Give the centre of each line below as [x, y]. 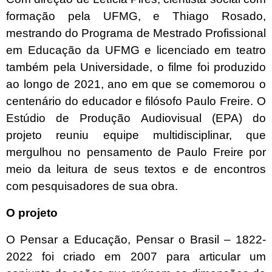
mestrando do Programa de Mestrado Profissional [136, 33]
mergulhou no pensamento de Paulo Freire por [136, 152]
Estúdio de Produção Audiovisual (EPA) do [136, 118]
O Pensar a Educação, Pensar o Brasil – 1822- [136, 239]
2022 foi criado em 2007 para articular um [136, 256]
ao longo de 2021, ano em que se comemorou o [136, 84]
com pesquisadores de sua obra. [92, 186]
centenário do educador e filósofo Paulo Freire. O [136, 101]
